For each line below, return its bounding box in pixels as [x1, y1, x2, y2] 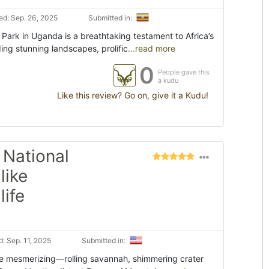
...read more [128, 43, 175, 54]
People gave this [158, 68, 210, 77]
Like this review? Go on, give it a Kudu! [55, 90, 208, 101]
